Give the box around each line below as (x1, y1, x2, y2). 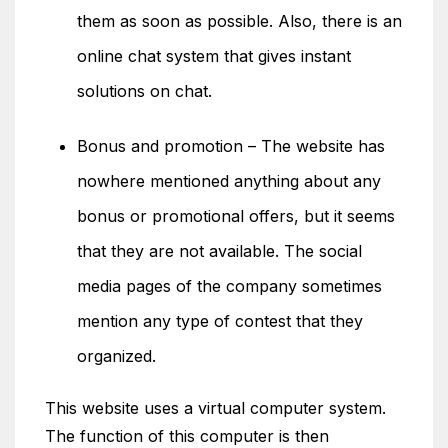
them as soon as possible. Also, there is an (77, 11, 402, 31)
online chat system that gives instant (77, 46, 351, 66)
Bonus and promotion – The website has (77, 136, 385, 156)
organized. (77, 346, 156, 366)
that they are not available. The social (77, 241, 362, 261)
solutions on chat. (77, 81, 212, 101)
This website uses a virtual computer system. (45, 398, 386, 418)
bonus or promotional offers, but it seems (77, 206, 395, 226)
